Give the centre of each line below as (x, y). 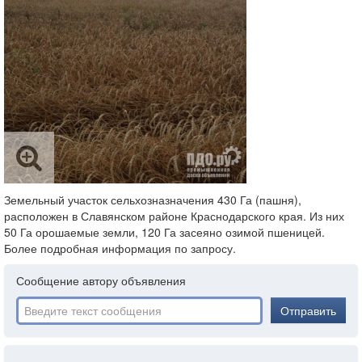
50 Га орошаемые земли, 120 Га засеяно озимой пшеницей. (164, 232)
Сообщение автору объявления (101, 280)
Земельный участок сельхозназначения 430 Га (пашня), (153, 200)
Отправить (308, 310)
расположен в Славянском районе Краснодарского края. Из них (174, 216)
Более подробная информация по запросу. (120, 248)
